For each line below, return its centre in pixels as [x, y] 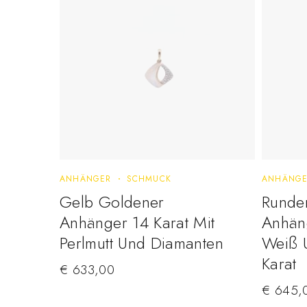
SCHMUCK [149, 179]
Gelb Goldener [112, 201]
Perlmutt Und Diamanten [142, 243]
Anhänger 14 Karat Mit [137, 222]
